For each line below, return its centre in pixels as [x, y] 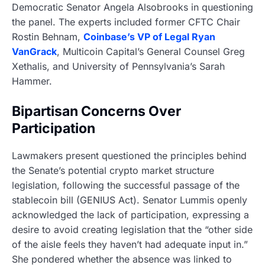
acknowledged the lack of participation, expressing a [130, 214]
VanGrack [34, 52]
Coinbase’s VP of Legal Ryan [149, 37]
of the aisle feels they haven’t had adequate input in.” [130, 244]
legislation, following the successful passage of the [126, 185]
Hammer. [32, 81]
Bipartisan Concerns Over [96, 112]
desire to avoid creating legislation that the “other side [132, 229]
